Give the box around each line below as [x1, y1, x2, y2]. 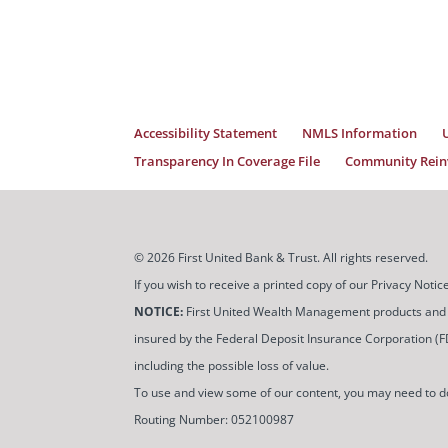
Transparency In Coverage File [134, 151, 321, 170]
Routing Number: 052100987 [134, 410, 295, 428]
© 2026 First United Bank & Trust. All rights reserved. [134, 248, 429, 266]
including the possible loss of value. [134, 356, 330, 374]
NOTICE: [134, 302, 184, 320]
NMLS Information [302, 123, 418, 142]
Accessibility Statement [134, 123, 278, 142]
